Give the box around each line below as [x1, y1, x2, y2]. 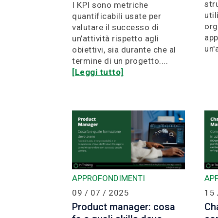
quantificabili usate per [72, 11, 161, 21]
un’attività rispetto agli [72, 33, 159, 43]
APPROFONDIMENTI [72, 173, 145, 183]
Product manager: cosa [72, 200, 175, 213]
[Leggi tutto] [72, 67, 124, 77]
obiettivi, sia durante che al [72, 44, 176, 54]
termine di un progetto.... [72, 55, 168, 66]
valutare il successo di [72, 22, 159, 32]
